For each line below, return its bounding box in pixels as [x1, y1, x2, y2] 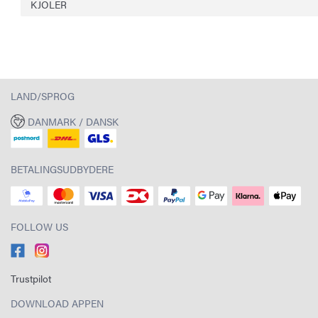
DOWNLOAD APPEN [11, 296, 104, 310]
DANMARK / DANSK [27, 114, 119, 128]
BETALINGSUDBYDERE [11, 162, 114, 176]
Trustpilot [11, 271, 51, 285]
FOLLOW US [11, 219, 68, 234]
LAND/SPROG [11, 88, 75, 103]
